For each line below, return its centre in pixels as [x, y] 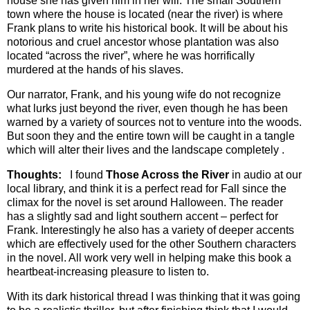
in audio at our [265, 174]
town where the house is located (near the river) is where [145, 15]
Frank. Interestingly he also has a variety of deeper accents [151, 230]
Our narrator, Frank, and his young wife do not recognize [144, 94]
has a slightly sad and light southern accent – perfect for [143, 216]
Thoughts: [38, 174]
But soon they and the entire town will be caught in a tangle [151, 136]
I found [88, 174]
